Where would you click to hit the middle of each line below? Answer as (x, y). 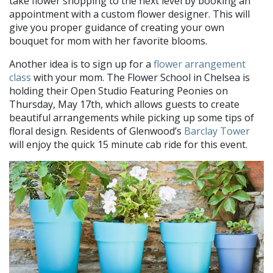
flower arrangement (200, 64)
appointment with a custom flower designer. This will (129, 14)
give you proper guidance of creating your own (117, 27)
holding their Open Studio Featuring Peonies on (119, 90)
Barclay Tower (217, 131)
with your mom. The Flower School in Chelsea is (140, 77)
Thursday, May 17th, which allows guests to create (124, 104)
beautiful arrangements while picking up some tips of (132, 117)
